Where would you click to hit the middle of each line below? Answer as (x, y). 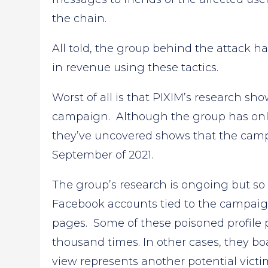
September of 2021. (103, 155)
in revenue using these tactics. (135, 68)
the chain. (80, 19)
